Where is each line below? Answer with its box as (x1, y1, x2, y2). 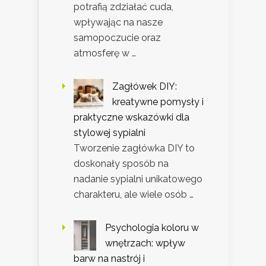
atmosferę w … (74, 47, 136, 59)
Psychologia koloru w (105, 222, 199, 234)
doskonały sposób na (74, 158, 169, 170)
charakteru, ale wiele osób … (74, 189, 194, 201)
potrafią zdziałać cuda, (74, 1, 173, 13)
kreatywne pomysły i (112, 96, 204, 108)
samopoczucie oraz (74, 32, 161, 44)
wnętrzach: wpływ (105, 237, 185, 249)
